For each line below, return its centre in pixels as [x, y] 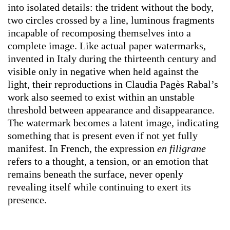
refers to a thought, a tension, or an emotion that [108, 161]
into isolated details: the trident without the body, [111, 7]
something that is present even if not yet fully [103, 136]
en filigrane [181, 149]
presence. [27, 200]
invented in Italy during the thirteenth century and [112, 59]
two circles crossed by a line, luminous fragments [111, 20]
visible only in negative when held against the [103, 72]
